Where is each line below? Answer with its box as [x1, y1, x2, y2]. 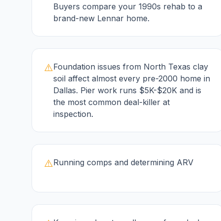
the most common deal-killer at [53, 97, 170, 107]
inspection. [53, 109, 93, 119]
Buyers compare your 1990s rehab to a [53, 1, 202, 11]
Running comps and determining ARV [53, 157, 193, 167]
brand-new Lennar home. [53, 13, 149, 23]
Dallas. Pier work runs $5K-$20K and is [53, 85, 201, 95]
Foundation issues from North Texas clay [53, 62, 208, 72]
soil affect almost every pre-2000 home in [53, 74, 210, 83]
